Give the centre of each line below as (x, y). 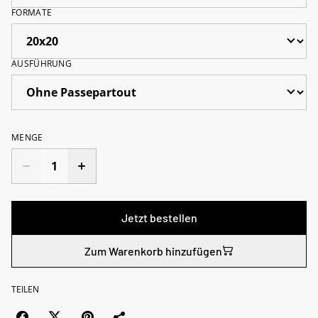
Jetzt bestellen (159, 217)
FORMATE (32, 12)
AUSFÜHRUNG (42, 63)
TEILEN (25, 289)
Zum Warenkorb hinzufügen (153, 251)
